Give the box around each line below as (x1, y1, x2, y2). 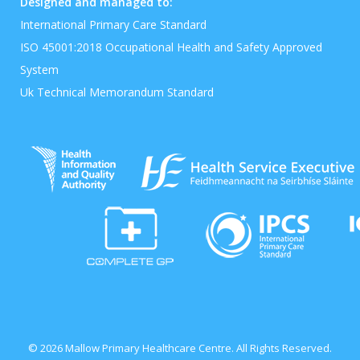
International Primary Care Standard (20, 17, 207, 32)
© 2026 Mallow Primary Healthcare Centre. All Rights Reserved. (28, 341, 332, 355)
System (20, 62, 59, 77)
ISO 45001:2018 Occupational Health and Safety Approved (20, 39, 322, 55)
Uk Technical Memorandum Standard (20, 84, 214, 100)
